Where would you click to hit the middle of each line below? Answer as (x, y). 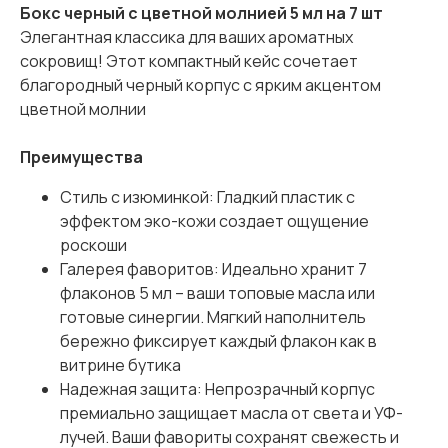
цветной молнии (83, 109)
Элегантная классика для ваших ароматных (186, 37)
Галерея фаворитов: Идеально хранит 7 (213, 269)
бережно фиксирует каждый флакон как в (218, 341)
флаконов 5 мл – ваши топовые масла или (217, 293)
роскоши (93, 245)
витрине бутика (120, 365)
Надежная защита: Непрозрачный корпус (217, 389)
